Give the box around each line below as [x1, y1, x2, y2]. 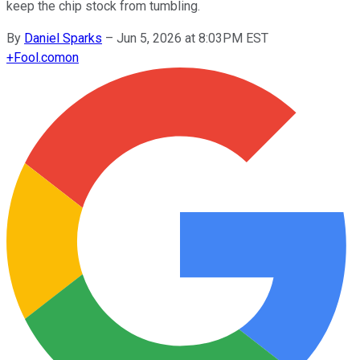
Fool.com [14, 49, 65, 65]
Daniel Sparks [24, 30, 102, 46]
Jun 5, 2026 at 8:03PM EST [117, 30, 268, 46]
